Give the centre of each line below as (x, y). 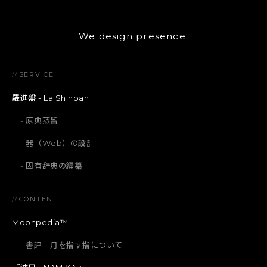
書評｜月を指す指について (74, 245)
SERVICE (36, 74)
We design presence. (133, 36)
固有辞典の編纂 (54, 166)
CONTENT (38, 199)
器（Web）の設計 (60, 143)
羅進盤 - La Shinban (51, 98)
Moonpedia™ (40, 223)
